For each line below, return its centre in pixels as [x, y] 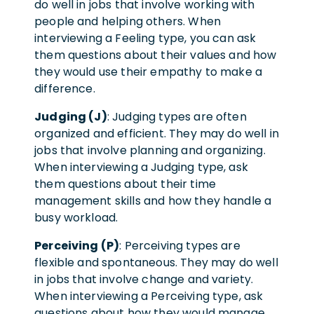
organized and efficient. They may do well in [157, 133]
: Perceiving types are [180, 245]
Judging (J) [71, 116]
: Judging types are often [177, 116]
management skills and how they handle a [153, 200]
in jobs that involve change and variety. [144, 279]
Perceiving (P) [77, 245]
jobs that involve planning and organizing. [150, 150]
